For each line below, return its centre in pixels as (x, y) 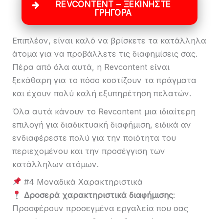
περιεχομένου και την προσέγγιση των (89, 151)
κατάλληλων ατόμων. (55, 164)
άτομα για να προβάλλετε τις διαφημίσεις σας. (105, 54)
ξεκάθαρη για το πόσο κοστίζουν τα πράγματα (104, 80)
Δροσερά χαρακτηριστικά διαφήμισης (98, 195)
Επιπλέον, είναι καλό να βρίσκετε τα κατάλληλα (109, 41)
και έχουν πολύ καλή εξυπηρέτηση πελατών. (102, 94)
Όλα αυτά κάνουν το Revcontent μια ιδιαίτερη (104, 111)
